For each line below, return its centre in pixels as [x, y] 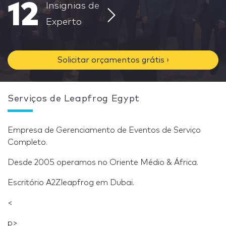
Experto [64, 22]
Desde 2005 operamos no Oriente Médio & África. [103, 162]
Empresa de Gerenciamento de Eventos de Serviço [104, 130]
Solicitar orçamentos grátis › [113, 60]
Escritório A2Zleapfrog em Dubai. [71, 183]
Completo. [27, 142]
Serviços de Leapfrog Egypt [74, 99]
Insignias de [73, 6]
